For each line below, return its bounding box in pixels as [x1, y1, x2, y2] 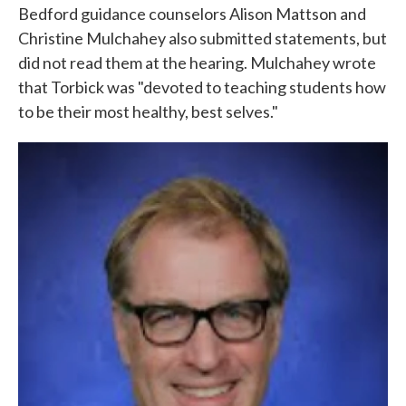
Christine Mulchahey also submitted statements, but [18, 28, 387, 48]
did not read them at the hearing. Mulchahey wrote [18, 53, 376, 72]
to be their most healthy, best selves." [18, 101, 281, 121]
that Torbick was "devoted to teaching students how [18, 77, 386, 97]
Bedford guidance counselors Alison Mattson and [18, 4, 366, 24]
